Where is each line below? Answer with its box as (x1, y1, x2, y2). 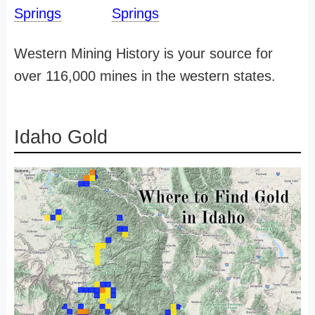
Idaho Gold (14, 127, 108, 148)
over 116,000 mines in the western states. (14, 68, 276, 84)
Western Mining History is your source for (14, 46, 273, 61)
